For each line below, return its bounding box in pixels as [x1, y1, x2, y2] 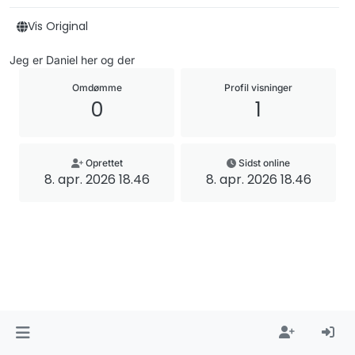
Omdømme [71, 82, 122, 94]
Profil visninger [224, 82, 292, 94]
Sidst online [239, 157, 290, 169]
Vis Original [28, 18, 88, 34]
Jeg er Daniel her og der [10, 53, 135, 67]
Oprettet [85, 157, 123, 169]
